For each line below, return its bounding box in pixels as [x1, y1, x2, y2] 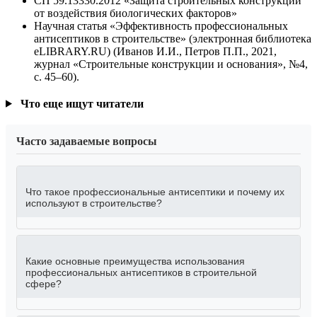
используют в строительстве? [25, 197, 162, 209]
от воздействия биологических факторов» [34, 6, 237, 19]
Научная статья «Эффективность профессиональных [34, 19, 288, 32]
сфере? [25, 277, 62, 289]
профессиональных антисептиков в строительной [25, 266, 257, 278]
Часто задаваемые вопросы [16, 134, 157, 147]
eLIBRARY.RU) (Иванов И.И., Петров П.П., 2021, [34, 45, 277, 57]
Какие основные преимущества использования [25, 255, 245, 267]
